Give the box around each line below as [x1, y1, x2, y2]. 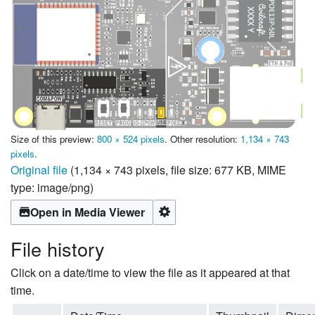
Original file [11, 161, 67, 178]
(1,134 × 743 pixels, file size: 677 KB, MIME [70, 161, 286, 178]
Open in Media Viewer [30, 203, 145, 220]
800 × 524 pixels [97, 131, 165, 146]
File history [11, 235, 105, 263]
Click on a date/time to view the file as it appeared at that [11, 264, 290, 281]
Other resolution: [170, 131, 240, 146]
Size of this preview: [11, 131, 97, 146]
